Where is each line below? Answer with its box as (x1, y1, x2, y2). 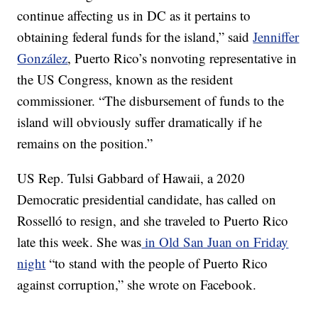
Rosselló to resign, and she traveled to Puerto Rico (17, 212, 289, 229)
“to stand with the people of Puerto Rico (45, 254, 268, 272)
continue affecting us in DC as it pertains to (17, 6, 251, 24)
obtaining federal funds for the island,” (17, 28, 225, 45)
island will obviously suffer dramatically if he (17, 113, 263, 131)
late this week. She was (17, 233, 142, 251)
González (17, 49, 68, 67)
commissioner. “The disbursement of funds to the (17, 92, 285, 109)
